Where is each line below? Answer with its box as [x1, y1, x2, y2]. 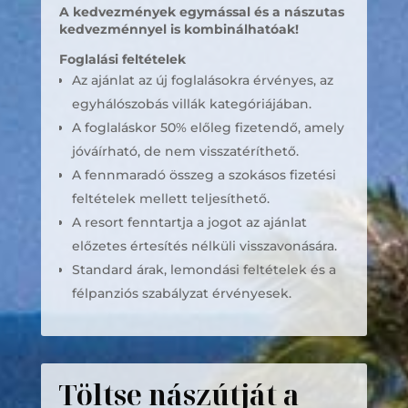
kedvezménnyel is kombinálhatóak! [58, 21, 299, 37]
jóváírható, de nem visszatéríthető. [71, 143, 299, 159]
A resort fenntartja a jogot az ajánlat [71, 214, 307, 230]
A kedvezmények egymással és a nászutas [58, 4, 344, 20]
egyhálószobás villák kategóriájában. [71, 96, 311, 112]
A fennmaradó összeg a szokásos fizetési [71, 167, 336, 183]
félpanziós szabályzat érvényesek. [71, 285, 291, 301]
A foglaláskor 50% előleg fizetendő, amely [71, 119, 344, 136]
